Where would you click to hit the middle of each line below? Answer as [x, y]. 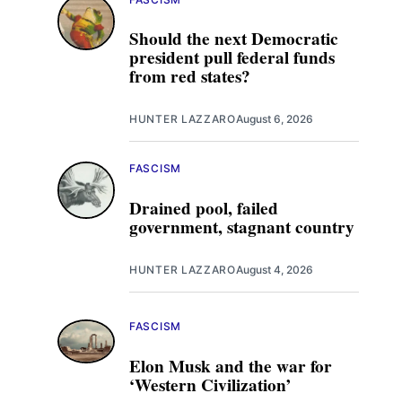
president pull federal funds [232, 58]
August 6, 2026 [274, 118]
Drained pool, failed [204, 208]
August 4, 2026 [274, 269]
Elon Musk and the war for [231, 366]
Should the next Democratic [234, 39]
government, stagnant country [242, 227]
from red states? [190, 77]
